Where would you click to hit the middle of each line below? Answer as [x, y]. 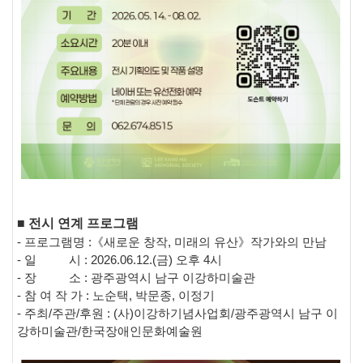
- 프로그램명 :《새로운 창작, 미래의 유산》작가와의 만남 [172, 242]
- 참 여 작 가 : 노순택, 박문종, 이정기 [116, 295]
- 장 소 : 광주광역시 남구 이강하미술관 [136, 278]
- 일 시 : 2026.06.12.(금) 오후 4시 [120, 260]
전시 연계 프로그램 [82, 223]
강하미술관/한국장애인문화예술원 [110, 331]
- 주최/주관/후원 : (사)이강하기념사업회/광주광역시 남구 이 [177, 313]
